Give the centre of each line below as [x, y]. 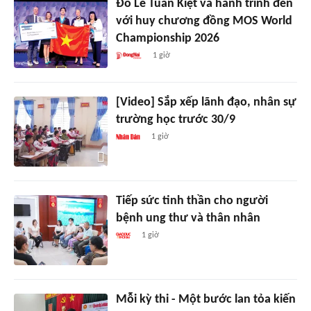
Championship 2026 [167, 39]
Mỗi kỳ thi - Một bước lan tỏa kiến [205, 300]
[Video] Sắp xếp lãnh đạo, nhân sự [206, 103]
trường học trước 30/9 [175, 120]
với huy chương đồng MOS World [204, 22]
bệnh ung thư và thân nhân [188, 219]
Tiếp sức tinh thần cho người [192, 201]
